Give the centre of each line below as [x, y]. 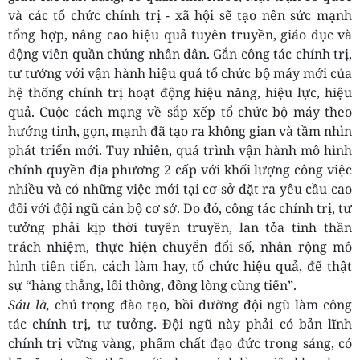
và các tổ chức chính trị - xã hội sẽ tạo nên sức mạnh [180, 16]
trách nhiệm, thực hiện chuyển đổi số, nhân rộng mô [180, 247]
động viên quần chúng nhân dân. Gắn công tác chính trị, [180, 54]
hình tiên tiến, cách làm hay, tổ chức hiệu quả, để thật [180, 266]
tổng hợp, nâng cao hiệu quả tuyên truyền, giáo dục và [180, 35]
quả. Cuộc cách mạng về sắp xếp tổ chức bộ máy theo [180, 112]
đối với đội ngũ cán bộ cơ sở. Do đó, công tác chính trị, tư [180, 209]
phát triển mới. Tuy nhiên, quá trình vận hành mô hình [180, 151]
